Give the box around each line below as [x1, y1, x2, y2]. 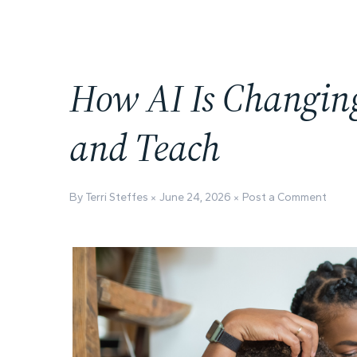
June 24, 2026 [159, 190, 231, 204]
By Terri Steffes [69, 190, 151, 204]
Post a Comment [242, 190, 327, 204]
